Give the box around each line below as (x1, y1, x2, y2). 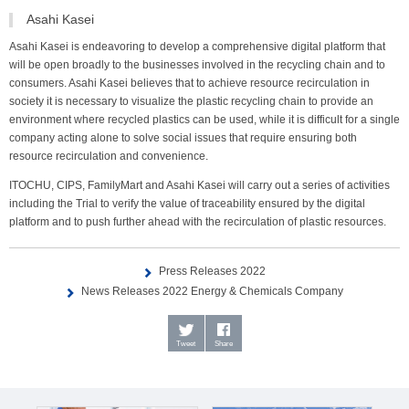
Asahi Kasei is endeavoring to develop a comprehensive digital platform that (9, 40, 385, 54)
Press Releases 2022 (158, 265, 266, 278)
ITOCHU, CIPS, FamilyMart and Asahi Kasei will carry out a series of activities (9, 179, 390, 193)
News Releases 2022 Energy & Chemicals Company (80, 285, 343, 299)
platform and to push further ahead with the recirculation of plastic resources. (9, 215, 386, 229)
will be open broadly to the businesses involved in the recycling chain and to (9, 58, 385, 72)
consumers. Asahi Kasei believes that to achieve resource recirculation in (9, 77, 370, 90)
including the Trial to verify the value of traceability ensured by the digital (9, 197, 365, 211)
